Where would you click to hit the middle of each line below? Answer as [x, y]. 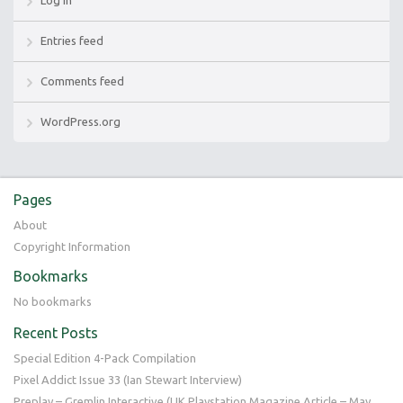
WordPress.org [81, 121]
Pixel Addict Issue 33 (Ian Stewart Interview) [128, 379]
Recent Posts [56, 332]
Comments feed [82, 81]
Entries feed [72, 40]
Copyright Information [72, 246]
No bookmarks [53, 301]
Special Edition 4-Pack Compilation [105, 358]
